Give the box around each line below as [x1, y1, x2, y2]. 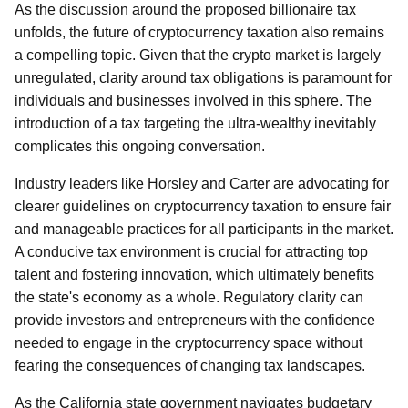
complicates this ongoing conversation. [15, 138, 265, 154]
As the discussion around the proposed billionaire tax [15, 2, 356, 17]
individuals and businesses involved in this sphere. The [15, 93, 372, 108]
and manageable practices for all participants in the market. [15, 221, 393, 237]
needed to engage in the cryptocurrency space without [15, 335, 362, 351]
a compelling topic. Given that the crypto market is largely [15, 47, 381, 63]
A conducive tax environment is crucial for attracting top [15, 244, 368, 260]
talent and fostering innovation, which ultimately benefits [15, 267, 374, 282]
